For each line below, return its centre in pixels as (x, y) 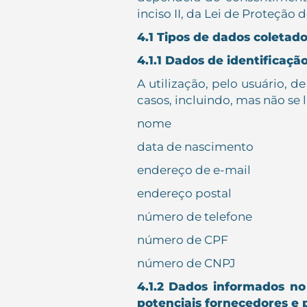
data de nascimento (195, 147)
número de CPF (182, 240)
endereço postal (184, 193)
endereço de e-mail (194, 170)
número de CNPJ (186, 263)
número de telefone (194, 217)
